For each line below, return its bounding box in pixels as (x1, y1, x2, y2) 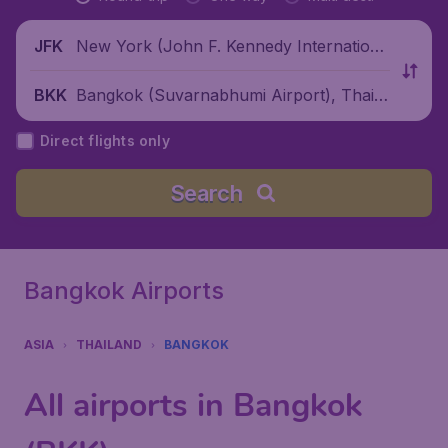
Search (169, 180, 243, 206)
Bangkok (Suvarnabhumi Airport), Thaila (76, 84, 387, 105)
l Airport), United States (76, 60, 256, 81)
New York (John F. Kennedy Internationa (76, 35, 389, 56)
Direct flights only (40, 132, 170, 149)
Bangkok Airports (24, 276, 224, 305)
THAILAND (76, 337, 142, 352)
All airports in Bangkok (24, 384, 362, 427)
